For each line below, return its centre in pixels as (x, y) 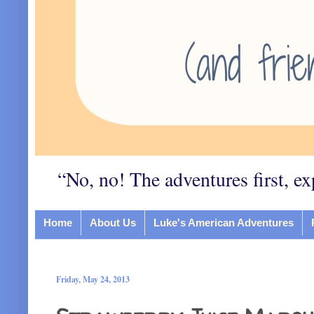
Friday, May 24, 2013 (93, 279)
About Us (113, 223)
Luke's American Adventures (224, 223)
